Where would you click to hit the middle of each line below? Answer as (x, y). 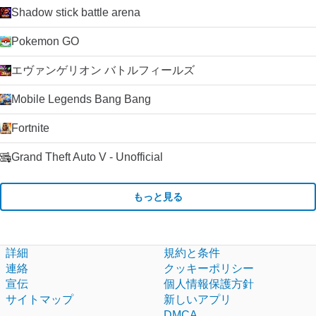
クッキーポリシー (209, 268)
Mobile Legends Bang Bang (81, 99)
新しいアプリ (197, 299)
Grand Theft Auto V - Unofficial (87, 157)
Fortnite (30, 128)
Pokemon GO (45, 41)
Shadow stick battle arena (76, 12)
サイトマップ (39, 299)
